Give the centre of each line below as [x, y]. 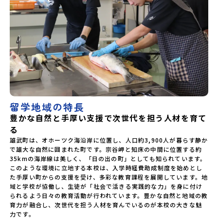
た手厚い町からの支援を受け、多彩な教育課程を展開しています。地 [109, 177]
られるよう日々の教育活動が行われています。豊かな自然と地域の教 [109, 195]
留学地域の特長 [47, 107]
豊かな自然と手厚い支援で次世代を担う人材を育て [108, 118]
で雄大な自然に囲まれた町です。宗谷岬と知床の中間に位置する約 [106, 149]
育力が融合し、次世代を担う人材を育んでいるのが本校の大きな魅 [106, 204]
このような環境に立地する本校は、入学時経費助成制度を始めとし [106, 167]
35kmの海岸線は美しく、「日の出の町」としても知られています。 [108, 158]
